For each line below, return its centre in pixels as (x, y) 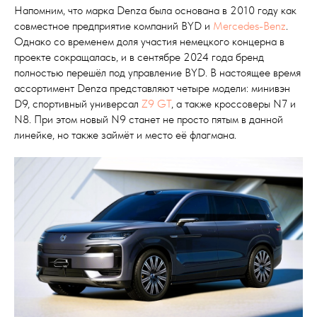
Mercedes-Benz (249, 25)
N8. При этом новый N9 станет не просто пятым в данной (149, 119)
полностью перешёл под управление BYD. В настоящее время (157, 72)
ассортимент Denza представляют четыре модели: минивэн (152, 88)
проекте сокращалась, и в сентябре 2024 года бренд (139, 57)
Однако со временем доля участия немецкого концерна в (149, 41)
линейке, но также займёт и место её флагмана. (125, 134)
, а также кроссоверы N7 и (234, 103)
